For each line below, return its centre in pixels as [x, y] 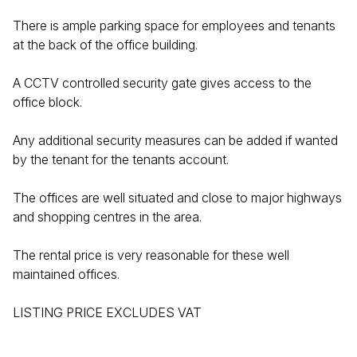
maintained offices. [66, 274]
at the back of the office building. [105, 45]
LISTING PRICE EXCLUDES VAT [107, 312]
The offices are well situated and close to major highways [177, 198]
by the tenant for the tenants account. [121, 159]
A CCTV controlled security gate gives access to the [162, 83]
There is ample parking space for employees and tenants [174, 25]
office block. [47, 102]
